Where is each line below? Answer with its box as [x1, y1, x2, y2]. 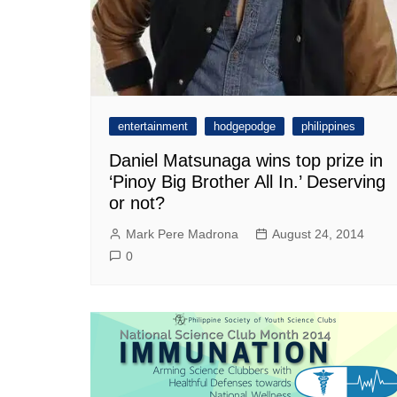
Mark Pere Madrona [126, 226, 238, 241]
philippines [301, 119, 355, 133]
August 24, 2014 [272, 226, 364, 241]
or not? [109, 192, 165, 213]
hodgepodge [214, 119, 276, 133]
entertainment [118, 119, 188, 133]
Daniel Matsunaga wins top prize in [109, 150, 383, 170]
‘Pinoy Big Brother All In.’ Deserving [109, 171, 385, 191]
